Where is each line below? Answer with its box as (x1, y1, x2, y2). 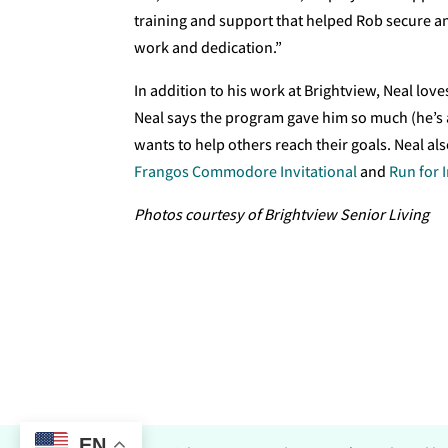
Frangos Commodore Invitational (134, 161, 358, 182)
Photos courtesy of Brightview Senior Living (134, 204, 430, 225)
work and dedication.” (134, 37, 283, 58)
